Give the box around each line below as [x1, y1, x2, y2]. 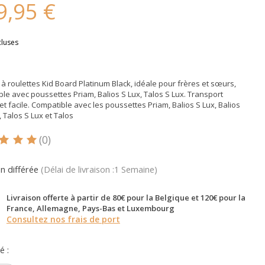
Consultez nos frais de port [6, 213, 120, 225]
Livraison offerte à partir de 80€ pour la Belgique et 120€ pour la [6, 192, 245, 203]
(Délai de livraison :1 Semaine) [40, 163, 157, 175]
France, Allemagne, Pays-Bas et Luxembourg [6, 202, 174, 214]
